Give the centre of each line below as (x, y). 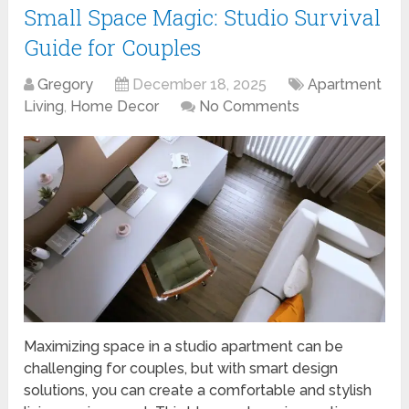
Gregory (66, 84)
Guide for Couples (113, 47)
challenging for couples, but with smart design (181, 368)
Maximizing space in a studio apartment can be (184, 346)
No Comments (250, 106)
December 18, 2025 (200, 84)
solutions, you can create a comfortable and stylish (198, 390)
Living (44, 106)
